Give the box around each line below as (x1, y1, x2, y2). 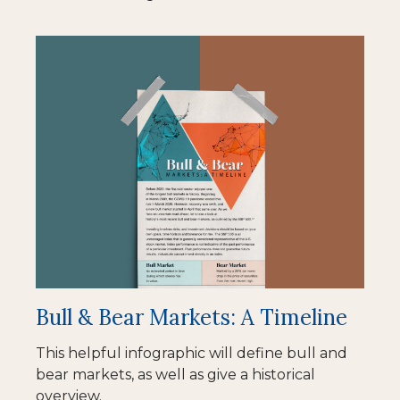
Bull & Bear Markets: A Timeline (36, 303, 347, 331)
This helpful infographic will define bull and (36, 344, 347, 362)
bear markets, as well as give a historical (36, 365, 315, 383)
